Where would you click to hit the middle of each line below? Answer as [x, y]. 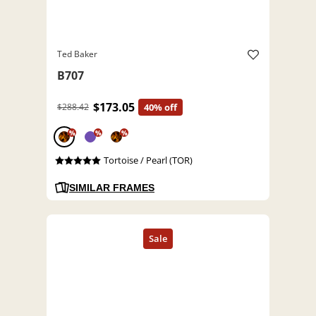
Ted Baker [77, 54]
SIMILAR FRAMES [112, 188]
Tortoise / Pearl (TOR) [148, 160]
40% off [160, 108]
